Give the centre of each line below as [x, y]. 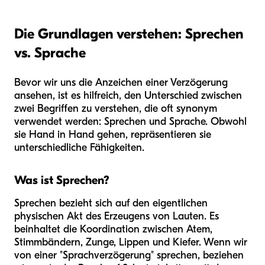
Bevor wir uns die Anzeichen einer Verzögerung [121, 83]
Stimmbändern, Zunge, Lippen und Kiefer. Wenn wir [131, 243]
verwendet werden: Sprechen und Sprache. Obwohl [130, 122]
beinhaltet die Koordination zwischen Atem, [113, 230]
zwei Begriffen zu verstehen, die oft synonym [116, 109]
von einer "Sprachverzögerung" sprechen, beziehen [129, 256]
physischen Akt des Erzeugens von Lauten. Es [117, 216]
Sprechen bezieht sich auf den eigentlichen [111, 203]
